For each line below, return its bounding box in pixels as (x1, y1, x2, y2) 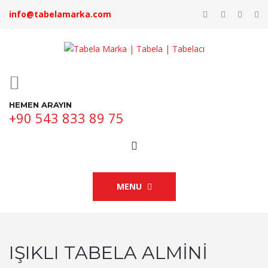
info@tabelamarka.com (9, 8, 111, 20)
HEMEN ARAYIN (9, 99, 72, 109)
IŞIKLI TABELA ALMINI (9, 241, 208, 264)
